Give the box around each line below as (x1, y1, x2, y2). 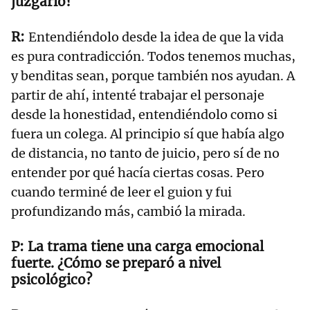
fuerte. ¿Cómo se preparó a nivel (11, 254, 221, 271)
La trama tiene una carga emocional (28, 237, 264, 255)
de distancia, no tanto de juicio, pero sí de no (11, 145, 280, 161)
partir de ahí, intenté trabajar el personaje (11, 86, 264, 103)
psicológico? (11, 271, 92, 288)
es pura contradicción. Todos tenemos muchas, (11, 48, 295, 64)
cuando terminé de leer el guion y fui (11, 183, 232, 200)
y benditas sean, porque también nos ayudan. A (11, 67, 295, 84)
